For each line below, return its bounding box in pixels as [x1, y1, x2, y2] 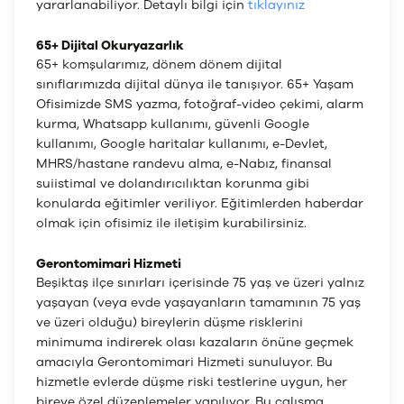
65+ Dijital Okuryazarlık [36, 37, 184, 54]
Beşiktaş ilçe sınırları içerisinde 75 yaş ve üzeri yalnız [36, 274, 364, 291]
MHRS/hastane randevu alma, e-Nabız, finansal [36, 155, 332, 172]
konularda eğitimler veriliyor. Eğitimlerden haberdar [36, 195, 363, 212]
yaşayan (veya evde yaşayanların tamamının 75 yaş [36, 294, 361, 311]
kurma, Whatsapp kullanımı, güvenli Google [36, 115, 309, 133]
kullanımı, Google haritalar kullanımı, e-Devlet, [36, 135, 327, 152]
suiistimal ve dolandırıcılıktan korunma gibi [36, 175, 309, 192]
